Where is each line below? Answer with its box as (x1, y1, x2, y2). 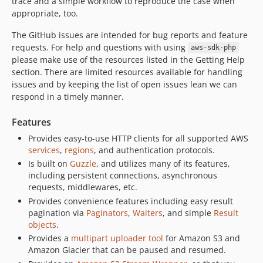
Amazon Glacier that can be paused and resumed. (28, 244, 226, 255)
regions (65, 144, 94, 156)
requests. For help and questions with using (12, 41, 188, 53)
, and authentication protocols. (94, 144, 215, 156)
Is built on (28, 158, 70, 169)
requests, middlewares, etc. (28, 181, 137, 193)
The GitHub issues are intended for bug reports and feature (12, 29, 248, 41)
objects (28, 218, 56, 230)
